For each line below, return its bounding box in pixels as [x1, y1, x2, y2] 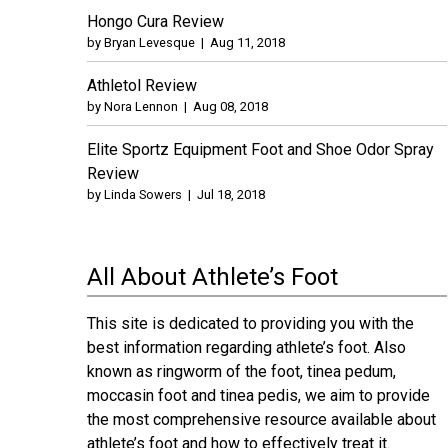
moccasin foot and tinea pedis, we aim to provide [87, 385, 430, 405]
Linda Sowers [104, 186, 182, 202]
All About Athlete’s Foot [87, 262, 338, 291]
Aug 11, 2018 [210, 34, 285, 50]
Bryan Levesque [104, 34, 195, 50]
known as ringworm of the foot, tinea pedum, [87, 361, 396, 381]
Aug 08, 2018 [193, 98, 268, 114]
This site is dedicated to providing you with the [87, 313, 414, 333]
